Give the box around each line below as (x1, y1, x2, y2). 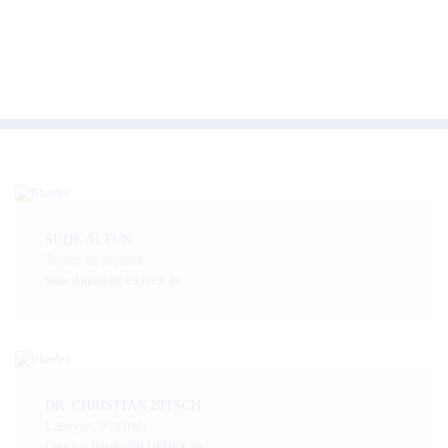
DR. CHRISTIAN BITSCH (45, 397, 201, 413)
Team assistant (45, 250, 144, 268)
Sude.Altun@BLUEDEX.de (45, 273, 180, 288)
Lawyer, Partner (45, 416, 148, 434)
